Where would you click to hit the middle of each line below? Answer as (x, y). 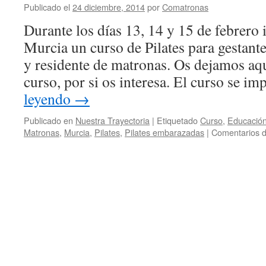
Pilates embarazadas (164, 132)
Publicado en (48, 120)
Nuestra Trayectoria (113, 120)
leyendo (49, 99)
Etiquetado (177, 120)
